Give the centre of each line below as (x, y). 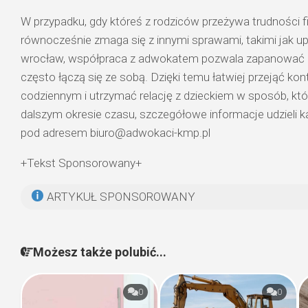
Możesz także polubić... (100, 252)
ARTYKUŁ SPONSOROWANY (120, 196)
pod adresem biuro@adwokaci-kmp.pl (115, 132)
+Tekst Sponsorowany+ (81, 163)
